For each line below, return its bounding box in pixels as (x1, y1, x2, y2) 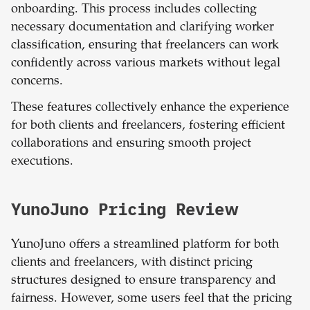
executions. (11, 156, 73, 169)
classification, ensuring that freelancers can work (11, 39, 279, 53)
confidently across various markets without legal (11, 57, 280, 71)
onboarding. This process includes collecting (11, 3, 257, 17)
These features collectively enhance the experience (11, 102, 289, 115)
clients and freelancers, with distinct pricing (11, 257, 253, 270)
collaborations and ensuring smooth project (11, 138, 251, 151)
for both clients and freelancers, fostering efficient (11, 120, 285, 133)
